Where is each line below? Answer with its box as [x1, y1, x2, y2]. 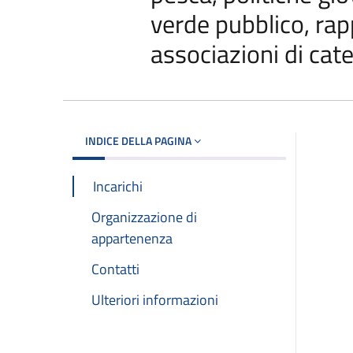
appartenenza [91, 227, 173, 249]
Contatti [91, 258, 139, 280]
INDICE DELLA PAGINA [85, 132, 194, 149]
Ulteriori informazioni [91, 289, 218, 311]
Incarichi [93, 175, 143, 197]
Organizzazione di [91, 206, 197, 228]
